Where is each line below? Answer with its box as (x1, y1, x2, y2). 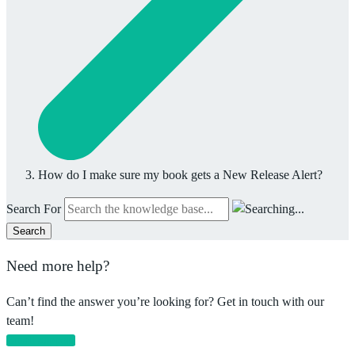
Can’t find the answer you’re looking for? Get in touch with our (6, 294, 324, 308)
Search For (6, 202, 61, 216)
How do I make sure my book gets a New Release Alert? (38, 168, 323, 182)
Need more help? (6, 257, 109, 274)
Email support (6, 334, 75, 346)
